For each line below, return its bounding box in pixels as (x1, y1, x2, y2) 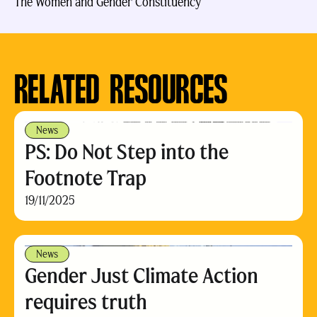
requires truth (25, 289, 147, 315)
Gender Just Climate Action (25, 263, 258, 289)
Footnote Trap (25, 165, 146, 191)
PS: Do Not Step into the (25, 139, 229, 165)
